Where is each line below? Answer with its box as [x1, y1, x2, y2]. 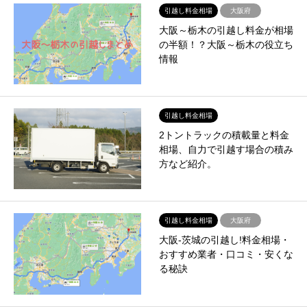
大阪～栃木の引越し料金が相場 [158, 24, 293, 36]
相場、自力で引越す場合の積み [158, 144, 293, 156]
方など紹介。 [158, 158, 217, 170]
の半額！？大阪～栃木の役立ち [158, 38, 293, 50]
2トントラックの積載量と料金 [158, 130, 289, 141]
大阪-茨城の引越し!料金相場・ [158, 234, 290, 246]
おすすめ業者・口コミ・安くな [158, 249, 293, 260]
